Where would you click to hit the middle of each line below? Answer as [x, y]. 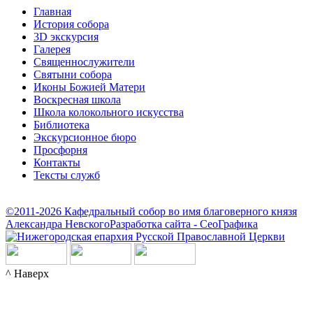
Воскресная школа [77, 100]
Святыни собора [73, 75]
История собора [71, 24]
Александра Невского [58, 224]
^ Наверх [27, 274]
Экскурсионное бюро [85, 138]
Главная [52, 12]
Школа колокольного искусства [109, 112]
